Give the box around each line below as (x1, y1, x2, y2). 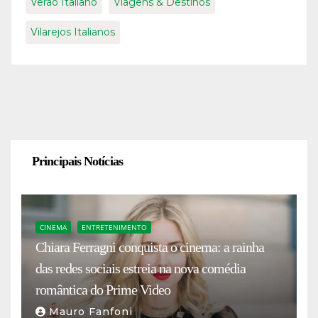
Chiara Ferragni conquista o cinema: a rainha (35, 239, 264, 256)
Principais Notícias (32, 154, 123, 169)
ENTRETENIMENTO (82, 222, 147, 233)
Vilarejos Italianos (31, 26, 115, 39)
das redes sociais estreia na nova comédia (35, 261, 246, 277)
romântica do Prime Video (35, 282, 170, 298)
